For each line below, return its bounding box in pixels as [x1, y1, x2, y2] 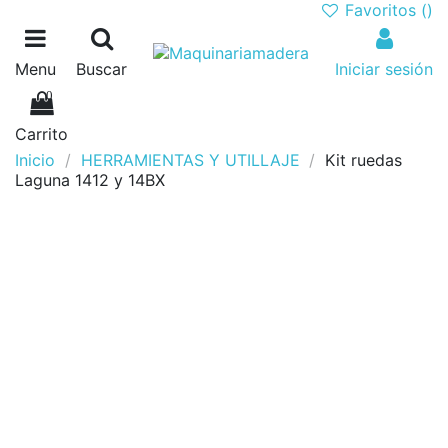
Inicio [15, 150, 55, 170]
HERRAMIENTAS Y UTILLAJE [80, 150, 300, 170]
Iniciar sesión [335, 59, 433, 79]
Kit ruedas [325, 150, 403, 170]
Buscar [76, 59, 127, 79]
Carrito [15, 124, 68, 144]
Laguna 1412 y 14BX [15, 170, 165, 190]
